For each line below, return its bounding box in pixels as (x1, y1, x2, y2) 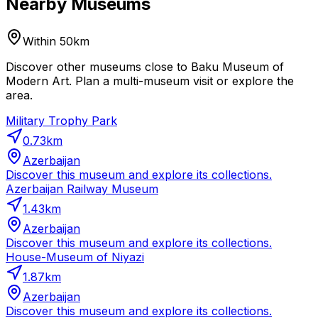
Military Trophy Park (6, 114, 117, 128)
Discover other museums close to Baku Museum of (6, 60, 284, 75)
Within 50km (23, 34, 89, 49)
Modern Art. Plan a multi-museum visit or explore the (6, 74, 294, 89)
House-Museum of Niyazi (6, 250, 144, 265)
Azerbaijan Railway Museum (6, 182, 158, 197)
